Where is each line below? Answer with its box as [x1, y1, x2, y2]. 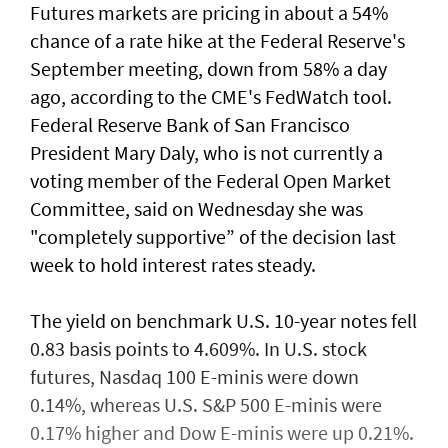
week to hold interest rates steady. [30, 252, 316, 278]
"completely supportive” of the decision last [30, 224, 396, 250]
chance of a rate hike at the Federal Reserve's [30, 28, 405, 54]
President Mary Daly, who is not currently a [30, 140, 383, 166]
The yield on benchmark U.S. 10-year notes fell [30, 308, 417, 334]
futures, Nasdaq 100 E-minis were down [30, 364, 359, 390]
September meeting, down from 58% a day [30, 56, 387, 82]
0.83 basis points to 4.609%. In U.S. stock [30, 336, 367, 362]
